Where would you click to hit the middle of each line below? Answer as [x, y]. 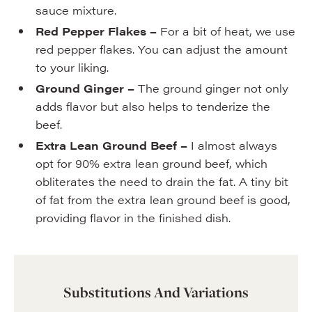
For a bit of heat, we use [226, 31]
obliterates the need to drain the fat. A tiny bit [162, 181]
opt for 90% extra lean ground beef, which [151, 163]
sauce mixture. [76, 10]
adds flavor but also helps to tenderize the [153, 106]
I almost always [232, 145]
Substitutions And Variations [156, 292]
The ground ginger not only [211, 88]
